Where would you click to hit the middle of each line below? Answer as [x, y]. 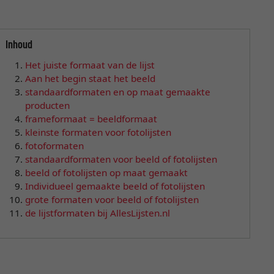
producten [47, 105]
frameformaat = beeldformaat [91, 118]
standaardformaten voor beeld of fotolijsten [121, 159]
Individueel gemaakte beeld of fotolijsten [115, 186]
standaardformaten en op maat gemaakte [117, 91]
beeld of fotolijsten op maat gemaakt [106, 172]
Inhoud [19, 44]
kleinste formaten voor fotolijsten [98, 132]
